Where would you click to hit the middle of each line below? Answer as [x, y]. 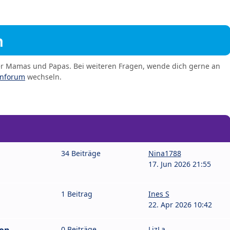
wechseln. [43, 77]
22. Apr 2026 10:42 [180, 205]
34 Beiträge [81, 154]
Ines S [159, 194]
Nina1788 [165, 154]
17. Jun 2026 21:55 [179, 164]
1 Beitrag [77, 194]
